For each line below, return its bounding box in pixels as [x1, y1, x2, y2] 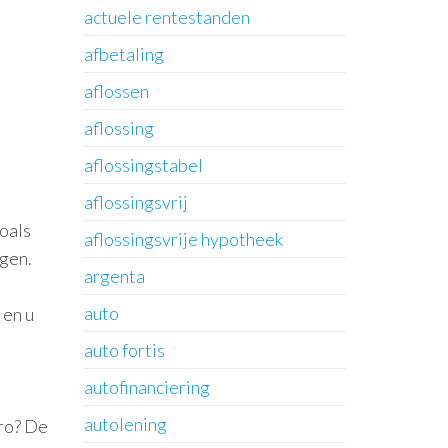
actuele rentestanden [83, 6, 250, 28]
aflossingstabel [83, 154, 203, 176]
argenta [83, 265, 145, 287]
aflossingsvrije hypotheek [83, 228, 283, 250]
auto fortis [83, 339, 165, 361]
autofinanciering [83, 376, 210, 398]
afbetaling [83, 43, 164, 65]
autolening [83, 413, 167, 435]
